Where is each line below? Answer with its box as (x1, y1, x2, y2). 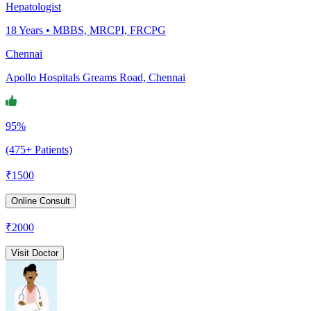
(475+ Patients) (6, 143, 72, 155)
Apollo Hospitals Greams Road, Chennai (6, 71, 185, 83)
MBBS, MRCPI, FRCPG (53, 24, 166, 36)
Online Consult (11, 195, 70, 206)
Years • (17, 24, 53, 36)
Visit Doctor (11, 247, 58, 258)
